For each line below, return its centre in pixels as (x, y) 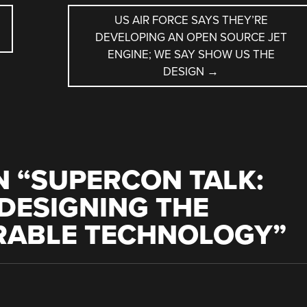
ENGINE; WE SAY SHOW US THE (191, 54)
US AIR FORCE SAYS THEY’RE (191, 20)
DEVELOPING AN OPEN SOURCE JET (191, 37)
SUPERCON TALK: (147, 181)
